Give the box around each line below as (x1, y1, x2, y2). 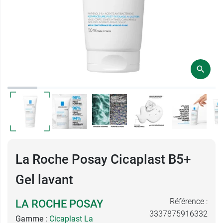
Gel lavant (15, 172, 73, 187)
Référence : (170, 197, 208, 206)
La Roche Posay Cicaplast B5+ (15, 152, 191, 167)
